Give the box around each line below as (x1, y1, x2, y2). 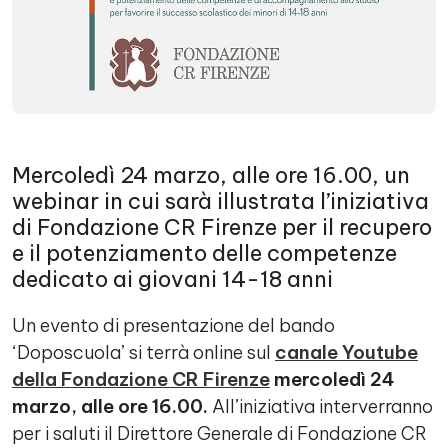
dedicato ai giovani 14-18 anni (12, 265, 333, 293)
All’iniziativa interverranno (208, 395, 433, 418)
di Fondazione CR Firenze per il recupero (12, 213, 432, 241)
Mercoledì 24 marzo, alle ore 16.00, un (12, 161, 410, 189)
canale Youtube (275, 341, 418, 364)
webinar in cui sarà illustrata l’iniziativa (12, 187, 429, 215)
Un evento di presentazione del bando (12, 314, 335, 337)
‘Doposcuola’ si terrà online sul (12, 341, 275, 364)
